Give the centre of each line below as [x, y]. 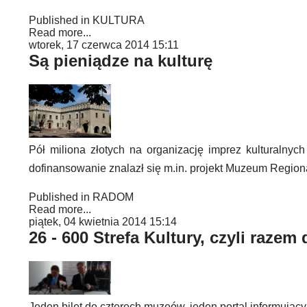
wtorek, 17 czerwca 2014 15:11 [104, 45]
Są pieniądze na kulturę [121, 61]
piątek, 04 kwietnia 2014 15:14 [103, 222]
